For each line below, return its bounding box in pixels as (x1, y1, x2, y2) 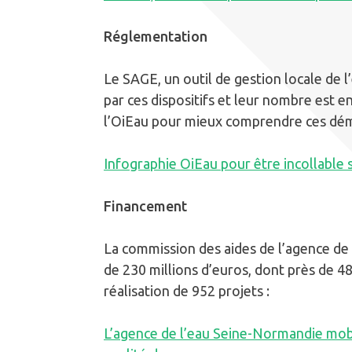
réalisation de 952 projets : (104, 282, 269, 299)
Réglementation (104, 27, 207, 44)
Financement (104, 197, 187, 214)
